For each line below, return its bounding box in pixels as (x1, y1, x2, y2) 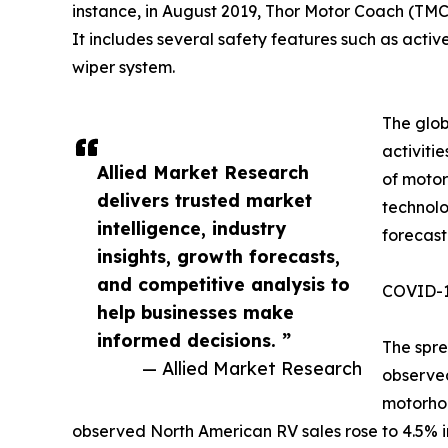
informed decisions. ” (97, 328, 291, 351)
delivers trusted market (97, 188, 312, 211)
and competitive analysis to (97, 272, 350, 295)
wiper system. (72, 56, 175, 77)
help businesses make (97, 300, 294, 323)
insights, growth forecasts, (97, 244, 340, 267)
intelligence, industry (97, 216, 286, 239)
